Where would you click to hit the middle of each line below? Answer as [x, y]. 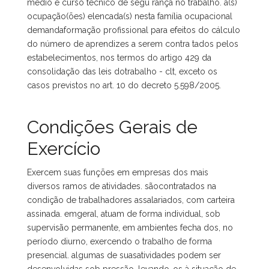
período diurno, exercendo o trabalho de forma [119, 241]
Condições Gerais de [112, 127]
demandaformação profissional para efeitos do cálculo [134, 30]
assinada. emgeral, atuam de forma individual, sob [124, 214]
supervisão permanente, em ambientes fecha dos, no [130, 228]
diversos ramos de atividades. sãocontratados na [122, 186]
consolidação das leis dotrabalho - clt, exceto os [122, 71]
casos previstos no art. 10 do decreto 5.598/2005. [124, 85]
